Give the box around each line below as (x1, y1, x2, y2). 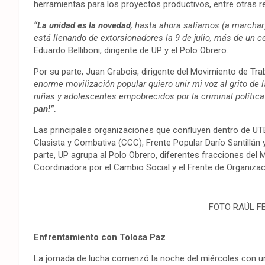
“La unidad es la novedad (34, 20, 131, 31)
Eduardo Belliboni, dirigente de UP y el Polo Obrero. (34, 45, 228, 56)
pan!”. (34, 104, 56, 115)
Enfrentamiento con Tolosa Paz (34, 232, 166, 243)
